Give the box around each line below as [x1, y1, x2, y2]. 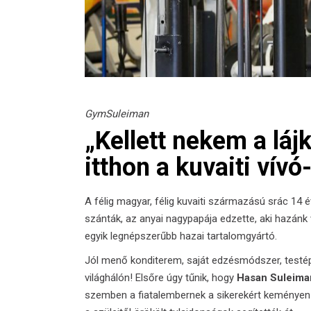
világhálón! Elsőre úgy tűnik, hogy [85, 271, 237, 285]
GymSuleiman [85, 108, 149, 121]
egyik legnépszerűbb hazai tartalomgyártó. [85, 230, 277, 243]
